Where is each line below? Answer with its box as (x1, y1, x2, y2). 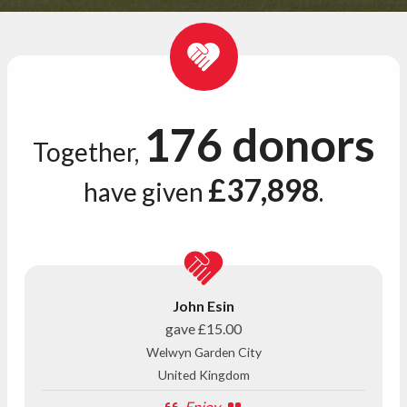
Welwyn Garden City (145, 343, 262, 360)
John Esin (173, 296, 234, 314)
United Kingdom (157, 366, 250, 382)
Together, (32, 135, 144, 167)
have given (84, 175, 208, 207)
